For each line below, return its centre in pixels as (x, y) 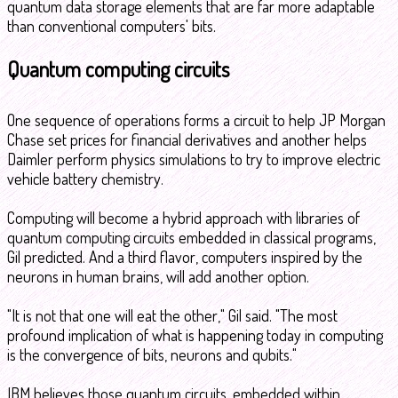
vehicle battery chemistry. (85, 179)
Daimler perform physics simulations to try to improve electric (194, 159)
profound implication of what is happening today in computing (195, 335)
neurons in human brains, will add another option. (160, 276)
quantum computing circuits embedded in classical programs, (191, 237)
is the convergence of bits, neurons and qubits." (152, 354)
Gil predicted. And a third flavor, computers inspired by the (185, 257)
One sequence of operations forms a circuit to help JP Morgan (196, 120)
